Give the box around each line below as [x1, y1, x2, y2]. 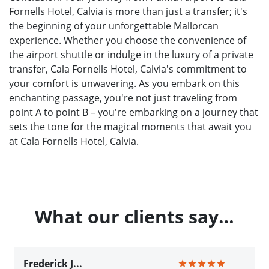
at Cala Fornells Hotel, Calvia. [9, 134, 139, 148]
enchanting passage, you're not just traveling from [9, 91, 237, 104]
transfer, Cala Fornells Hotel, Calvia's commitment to [9, 62, 247, 76]
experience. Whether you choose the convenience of [9, 33, 246, 47]
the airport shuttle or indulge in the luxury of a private [9, 47, 253, 61]
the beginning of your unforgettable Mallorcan [9, 19, 219, 32]
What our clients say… [35, 204, 234, 229]
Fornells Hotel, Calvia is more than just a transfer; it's [9, 4, 247, 18]
